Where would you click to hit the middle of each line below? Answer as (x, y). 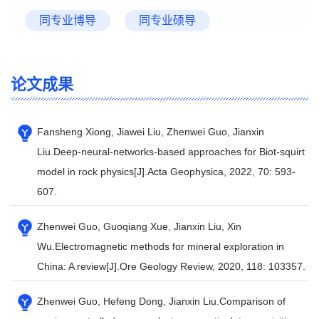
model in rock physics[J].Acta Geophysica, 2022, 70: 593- (166, 172)
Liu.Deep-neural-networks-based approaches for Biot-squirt (171, 152)
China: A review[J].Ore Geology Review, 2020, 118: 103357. (171, 266)
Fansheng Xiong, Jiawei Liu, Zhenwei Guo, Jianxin (151, 132)
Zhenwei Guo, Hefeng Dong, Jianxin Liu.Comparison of (161, 301)
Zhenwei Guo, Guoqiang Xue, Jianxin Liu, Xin (139, 226)
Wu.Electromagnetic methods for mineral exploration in (161, 246)
